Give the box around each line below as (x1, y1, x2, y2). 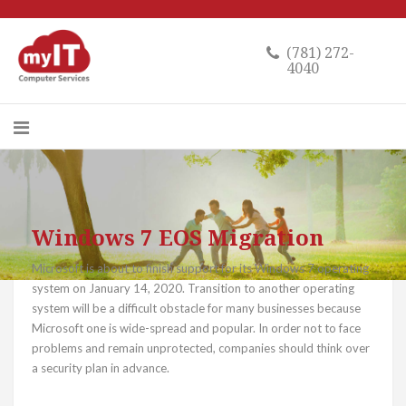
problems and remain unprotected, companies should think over (32, 340, 370, 355)
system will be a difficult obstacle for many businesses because (32, 300, 361, 315)
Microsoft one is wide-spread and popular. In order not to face (32, 320, 361, 335)
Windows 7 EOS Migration (32, 221, 324, 252)
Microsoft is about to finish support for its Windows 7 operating (32, 260, 369, 275)
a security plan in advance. (32, 360, 169, 375)
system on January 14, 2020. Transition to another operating (32, 280, 354, 295)
